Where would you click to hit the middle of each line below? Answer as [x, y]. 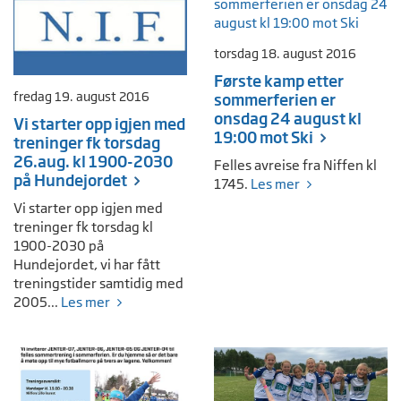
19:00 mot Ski [264, 138]
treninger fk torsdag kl [83, 227]
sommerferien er [275, 100]
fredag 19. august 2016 [81, 97]
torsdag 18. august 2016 [285, 54]
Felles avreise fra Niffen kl [295, 166]
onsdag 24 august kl [288, 119]
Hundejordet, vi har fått [87, 265]
